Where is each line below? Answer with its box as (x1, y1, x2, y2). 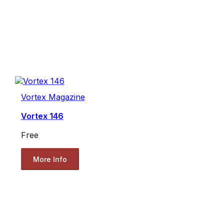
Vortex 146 (20, 111, 63, 121)
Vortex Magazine (20, 92, 85, 102)
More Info (32, 154, 67, 163)
